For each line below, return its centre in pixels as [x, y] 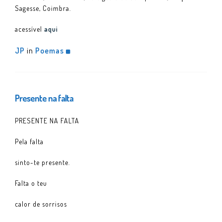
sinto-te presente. [42, 162]
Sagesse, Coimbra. [43, 8]
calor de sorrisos [41, 204]
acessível [29, 29]
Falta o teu [31, 183]
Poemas [50, 50]
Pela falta [29, 141]
